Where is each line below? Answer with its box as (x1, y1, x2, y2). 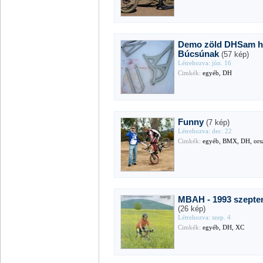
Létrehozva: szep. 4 (178, 214, 231, 221)
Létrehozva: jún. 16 (178, 59, 232, 66)
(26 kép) (178, 204, 206, 213)
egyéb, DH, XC (201, 224, 245, 231)
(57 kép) (221, 49, 249, 59)
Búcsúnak (178, 49, 220, 59)
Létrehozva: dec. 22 (178, 127, 232, 134)
